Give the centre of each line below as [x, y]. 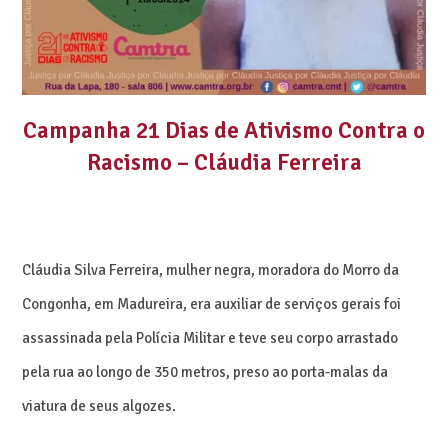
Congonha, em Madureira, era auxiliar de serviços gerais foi [212, 303]
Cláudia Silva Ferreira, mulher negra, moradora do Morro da [211, 269]
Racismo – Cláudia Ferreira [224, 162]
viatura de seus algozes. [99, 405]
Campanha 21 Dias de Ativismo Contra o [224, 130]
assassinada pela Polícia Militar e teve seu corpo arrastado [210, 337]
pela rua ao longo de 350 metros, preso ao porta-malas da [205, 371]
